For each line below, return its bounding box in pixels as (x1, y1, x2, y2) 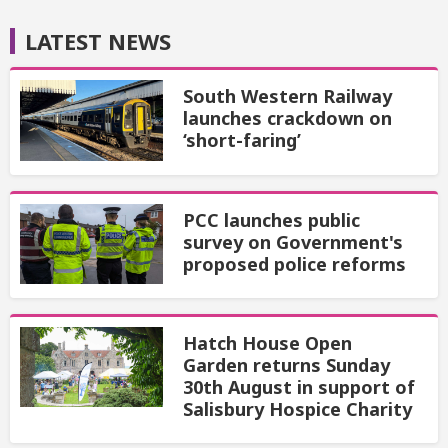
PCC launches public (182, 207, 360, 232)
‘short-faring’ (182, 128, 301, 153)
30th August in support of (182, 374, 415, 399)
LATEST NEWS (25, 25, 171, 56)
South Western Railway (182, 84, 392, 109)
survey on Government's (182, 229, 403, 254)
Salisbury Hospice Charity (182, 396, 412, 421)
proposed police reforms (182, 251, 406, 276)
